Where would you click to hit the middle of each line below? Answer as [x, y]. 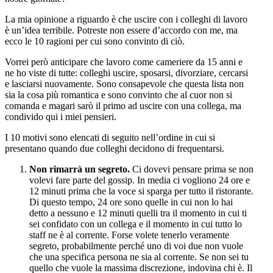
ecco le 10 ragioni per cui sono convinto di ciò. [95, 41]
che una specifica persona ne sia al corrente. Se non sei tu [139, 257]
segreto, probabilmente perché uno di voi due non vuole [136, 246]
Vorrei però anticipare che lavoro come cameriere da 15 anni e [124, 62]
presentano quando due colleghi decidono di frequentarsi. [115, 148]
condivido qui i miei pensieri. [61, 116]
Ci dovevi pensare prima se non [192, 169]
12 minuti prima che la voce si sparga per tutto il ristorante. [141, 191]
